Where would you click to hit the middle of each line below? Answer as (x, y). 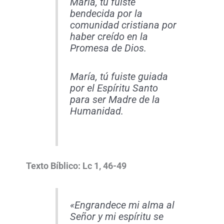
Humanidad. (96, 111)
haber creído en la (109, 37)
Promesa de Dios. (108, 48)
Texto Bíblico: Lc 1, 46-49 (76, 166)
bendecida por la (106, 14)
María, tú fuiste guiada (119, 77)
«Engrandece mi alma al (122, 205)
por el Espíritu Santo (114, 88)
